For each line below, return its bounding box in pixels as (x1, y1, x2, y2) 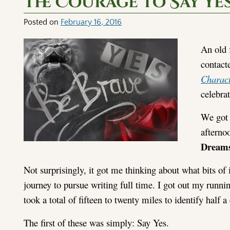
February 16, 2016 (61, 17, 122, 27)
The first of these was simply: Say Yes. (24, 216, 169, 229)
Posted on (24, 17, 61, 27)
